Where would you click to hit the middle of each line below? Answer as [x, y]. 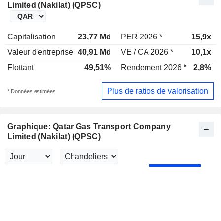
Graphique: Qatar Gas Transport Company [89, 127]
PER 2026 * [142, 37]
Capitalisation [32, 37]
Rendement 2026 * [154, 67]
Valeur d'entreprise [40, 52]
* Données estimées [32, 91]
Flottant [20, 67]
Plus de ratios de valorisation [158, 91]
